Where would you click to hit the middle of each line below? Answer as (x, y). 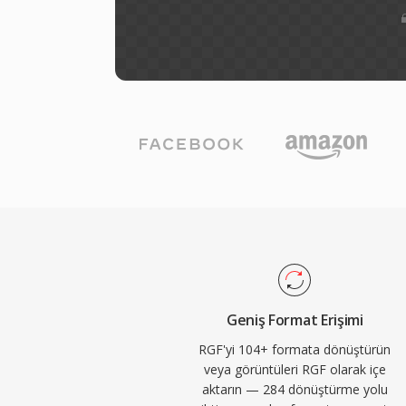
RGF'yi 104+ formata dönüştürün (295, 349)
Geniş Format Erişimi (295, 320)
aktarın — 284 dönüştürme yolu (295, 389)
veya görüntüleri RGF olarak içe (295, 369)
